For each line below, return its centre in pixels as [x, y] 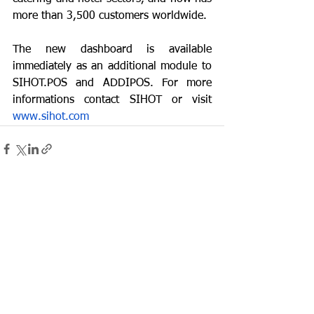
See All [210, 228]
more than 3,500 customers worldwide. [110, 16]
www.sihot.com [51, 117]
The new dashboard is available [112, 49]
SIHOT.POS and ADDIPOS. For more [112, 83]
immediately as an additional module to [112, 66]
